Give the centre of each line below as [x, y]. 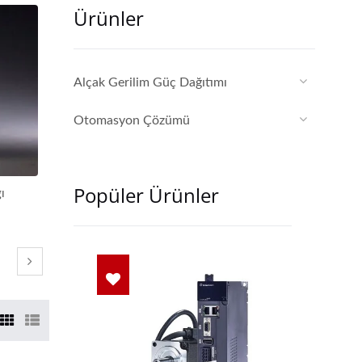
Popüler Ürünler [146, 195]
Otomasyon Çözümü [132, 120]
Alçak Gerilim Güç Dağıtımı [150, 82]
